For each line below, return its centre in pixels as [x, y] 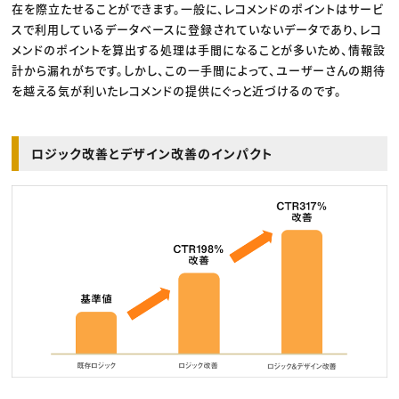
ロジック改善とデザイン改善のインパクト [153, 153]
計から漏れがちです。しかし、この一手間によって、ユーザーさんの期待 [199, 69]
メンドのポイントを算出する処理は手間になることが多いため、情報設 [199, 49]
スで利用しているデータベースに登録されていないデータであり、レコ [197, 28]
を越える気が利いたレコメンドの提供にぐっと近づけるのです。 [177, 90]
